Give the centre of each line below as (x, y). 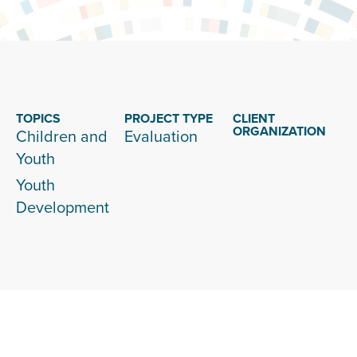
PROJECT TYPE (169, 118)
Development (63, 207)
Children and (62, 136)
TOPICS (38, 118)
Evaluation (161, 136)
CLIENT (254, 118)
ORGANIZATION (279, 131)
